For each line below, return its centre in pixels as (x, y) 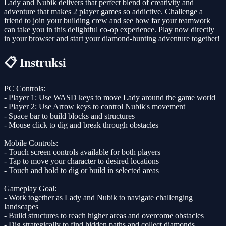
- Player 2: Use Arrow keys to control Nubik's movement (95, 106)
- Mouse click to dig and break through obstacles (81, 125)
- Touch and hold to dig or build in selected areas (81, 170)
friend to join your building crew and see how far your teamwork (107, 20)
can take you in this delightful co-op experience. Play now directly (109, 29)
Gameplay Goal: (30, 188)
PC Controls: (25, 88)
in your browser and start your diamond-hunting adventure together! (112, 38)
